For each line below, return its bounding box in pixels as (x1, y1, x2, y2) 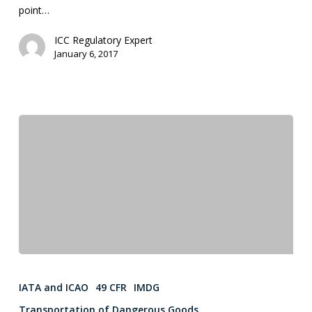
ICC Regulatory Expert (54, 33, 153, 47)
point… (18, 3, 49, 17)
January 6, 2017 (54, 47, 118, 60)
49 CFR (95, 280, 127, 294)
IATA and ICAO (18, 280, 88, 294)
